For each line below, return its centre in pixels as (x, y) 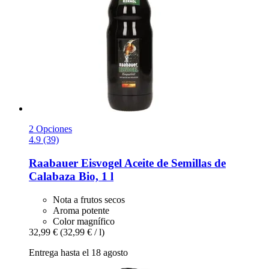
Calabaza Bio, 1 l (71, 177)
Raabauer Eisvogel (75, 163)
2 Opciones (50, 129)
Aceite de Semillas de (174, 163)
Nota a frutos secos (89, 199)
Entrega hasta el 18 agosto (78, 252)
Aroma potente (81, 210)
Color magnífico (84, 221)
